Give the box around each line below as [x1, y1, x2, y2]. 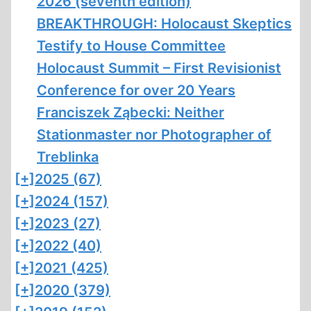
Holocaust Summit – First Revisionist [37, 60, 281, 76]
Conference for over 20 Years [37, 82, 235, 99]
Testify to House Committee [37, 37, 226, 54]
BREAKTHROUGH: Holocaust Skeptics [37, 15, 292, 32]
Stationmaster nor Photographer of [37, 126, 271, 143]
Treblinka [37, 149, 99, 165]
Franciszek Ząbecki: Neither [37, 104, 224, 121]
